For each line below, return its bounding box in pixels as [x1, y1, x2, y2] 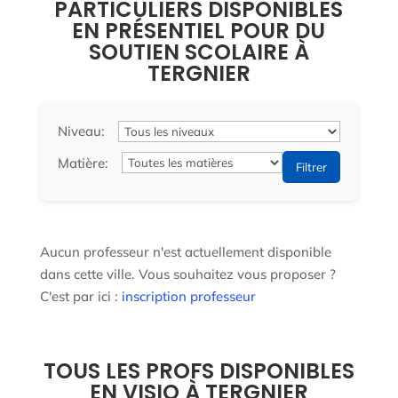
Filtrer [296, 160, 328, 174]
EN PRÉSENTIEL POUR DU [72, 16, 326, 45]
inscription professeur [121, 288, 256, 305]
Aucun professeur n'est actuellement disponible [39, 243, 331, 260]
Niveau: [57, 123, 105, 139]
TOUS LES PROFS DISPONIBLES [43, 356, 354, 386]
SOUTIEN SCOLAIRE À [88, 37, 309, 67]
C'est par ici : [39, 288, 122, 305]
